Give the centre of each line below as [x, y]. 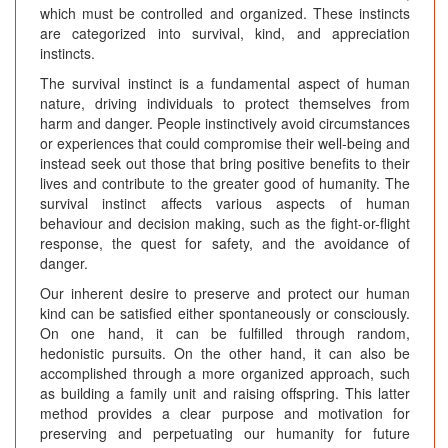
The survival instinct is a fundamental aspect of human [225, 83]
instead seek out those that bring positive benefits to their [225, 163]
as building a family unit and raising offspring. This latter [225, 393]
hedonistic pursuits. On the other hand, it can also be [225, 353]
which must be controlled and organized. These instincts [225, 13]
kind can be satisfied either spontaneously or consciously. [225, 313]
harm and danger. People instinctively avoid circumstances [225, 123]
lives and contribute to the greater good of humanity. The [225, 183]
